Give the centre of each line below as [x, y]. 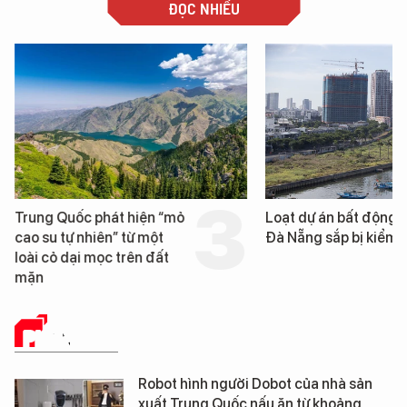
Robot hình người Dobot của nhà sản [255, 383]
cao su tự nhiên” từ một [89, 237]
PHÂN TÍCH [71, 338]
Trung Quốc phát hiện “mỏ [99, 217]
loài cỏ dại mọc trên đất [91, 257]
